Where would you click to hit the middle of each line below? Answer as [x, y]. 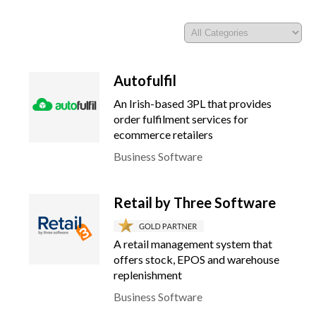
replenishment [148, 275]
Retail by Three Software [195, 202]
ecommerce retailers [163, 134]
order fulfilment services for [181, 119]
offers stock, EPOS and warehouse [196, 259]
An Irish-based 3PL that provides [193, 103]
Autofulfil [145, 80]
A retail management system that [193, 244]
